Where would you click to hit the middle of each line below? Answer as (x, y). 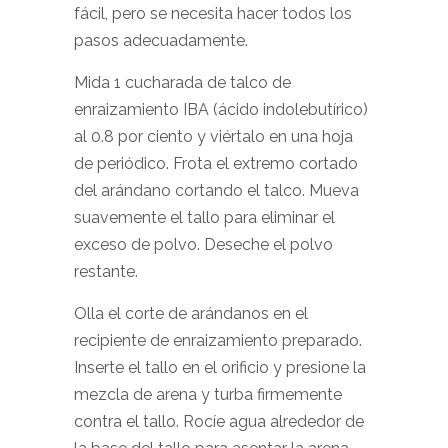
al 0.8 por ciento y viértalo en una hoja (213, 136)
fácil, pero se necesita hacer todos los (213, 13)
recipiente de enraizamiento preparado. (218, 340)
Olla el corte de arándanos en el (191, 313)
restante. (106, 271)
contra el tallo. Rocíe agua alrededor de (219, 421)
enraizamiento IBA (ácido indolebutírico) (221, 109)
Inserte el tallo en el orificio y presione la (220, 367)
